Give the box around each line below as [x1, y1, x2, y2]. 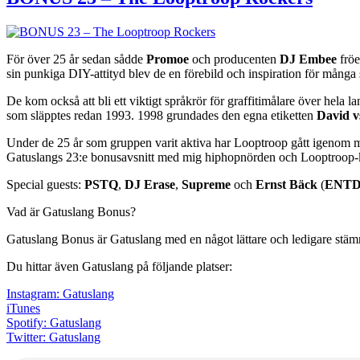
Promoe [146, 51, 189, 66]
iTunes [6, 301, 40, 315]
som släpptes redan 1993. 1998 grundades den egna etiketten [6, 108, 317, 122]
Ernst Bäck [256, 177, 317, 191]
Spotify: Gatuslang [6, 315, 101, 329]
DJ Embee [280, 51, 337, 66]
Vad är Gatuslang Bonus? [6, 204, 136, 219]
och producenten [189, 51, 280, 66]
